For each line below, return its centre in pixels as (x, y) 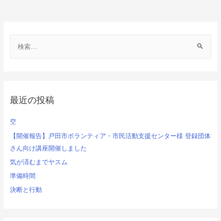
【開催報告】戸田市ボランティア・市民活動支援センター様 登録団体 (110, 136)
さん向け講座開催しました (48, 148)
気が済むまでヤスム (38, 162)
